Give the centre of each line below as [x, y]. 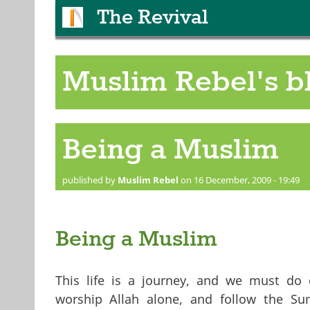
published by [90, 180]
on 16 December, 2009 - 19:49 [239, 180]
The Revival [152, 18]
